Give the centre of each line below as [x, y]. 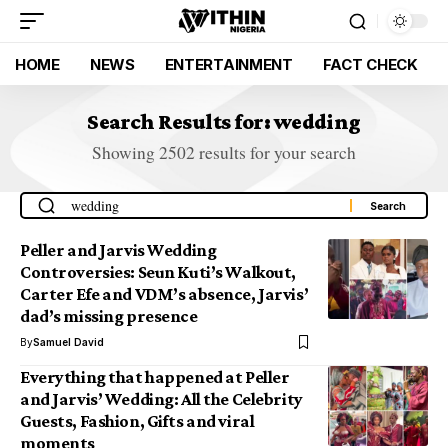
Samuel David [68, 342]
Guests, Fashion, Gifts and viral [137, 421]
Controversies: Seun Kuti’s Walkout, [158, 272]
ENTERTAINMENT [228, 64]
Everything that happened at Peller [155, 377]
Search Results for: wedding [224, 121]
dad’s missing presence [109, 316]
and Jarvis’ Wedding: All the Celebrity [161, 399]
